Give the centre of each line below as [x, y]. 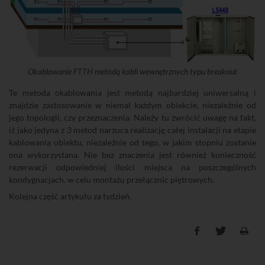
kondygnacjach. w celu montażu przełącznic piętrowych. [112, 180]
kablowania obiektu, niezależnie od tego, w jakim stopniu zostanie [132, 143]
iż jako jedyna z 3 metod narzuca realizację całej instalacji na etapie [132, 130]
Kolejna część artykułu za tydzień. [70, 196]
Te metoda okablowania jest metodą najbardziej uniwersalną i [132, 93]
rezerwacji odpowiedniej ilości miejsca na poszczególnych [132, 167]
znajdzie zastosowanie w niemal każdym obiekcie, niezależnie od [132, 105]
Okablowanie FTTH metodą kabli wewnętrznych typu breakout [132, 72]
